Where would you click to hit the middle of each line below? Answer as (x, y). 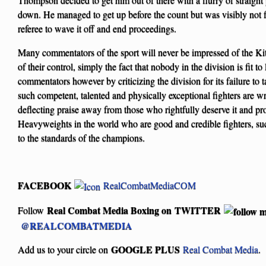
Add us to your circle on (64, 249)
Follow (32, 210)
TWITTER (199, 210)
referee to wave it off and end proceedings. (97, 28)
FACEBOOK (45, 185)
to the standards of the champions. (81, 137)
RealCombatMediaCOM (150, 185)
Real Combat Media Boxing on (111, 210)
